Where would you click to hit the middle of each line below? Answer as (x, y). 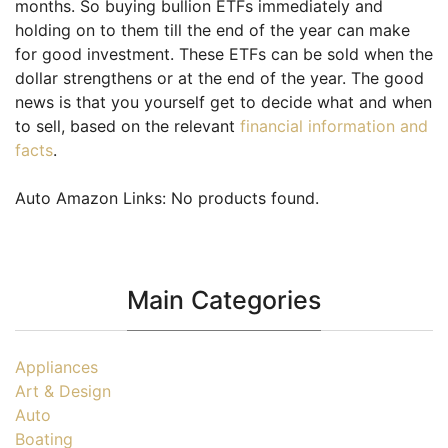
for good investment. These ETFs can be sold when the (224, 54)
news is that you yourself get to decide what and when (223, 102)
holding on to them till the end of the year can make (212, 30)
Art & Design (63, 391)
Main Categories (224, 300)
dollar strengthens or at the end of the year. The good (219, 78)
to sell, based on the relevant (127, 126)
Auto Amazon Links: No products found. (167, 198)
